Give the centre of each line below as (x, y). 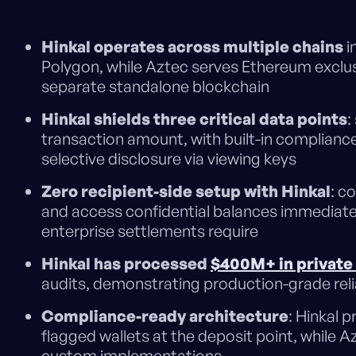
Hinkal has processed (126, 264)
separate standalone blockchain (155, 87)
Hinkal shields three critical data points (194, 119)
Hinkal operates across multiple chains (192, 47)
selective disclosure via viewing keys (169, 159)
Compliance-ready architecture (165, 316)
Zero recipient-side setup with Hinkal (186, 192)
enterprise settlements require (150, 231)
